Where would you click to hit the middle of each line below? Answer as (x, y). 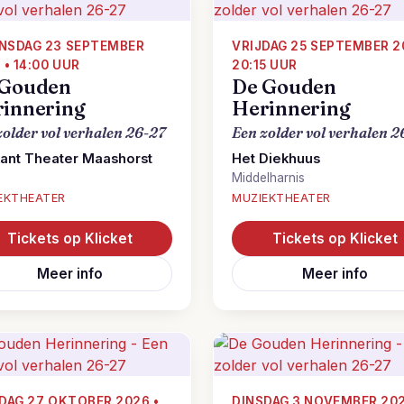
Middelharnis (268, 178)
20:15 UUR (265, 65)
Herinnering (291, 109)
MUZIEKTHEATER (281, 198)
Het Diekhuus (276, 159)
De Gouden (285, 87)
